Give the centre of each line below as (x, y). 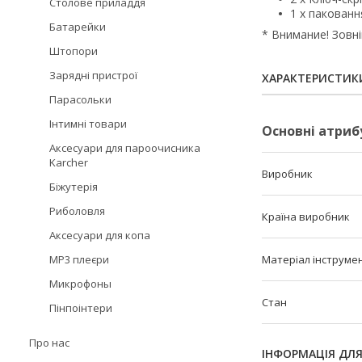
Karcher (69, 162)
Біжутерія (74, 187)
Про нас (49, 343)
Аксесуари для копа (100, 235)
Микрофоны (80, 284)
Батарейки (78, 27)
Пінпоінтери (81, 308)
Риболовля (77, 211)
